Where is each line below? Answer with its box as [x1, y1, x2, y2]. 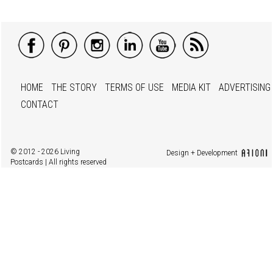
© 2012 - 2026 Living [10, 147, 80, 157]
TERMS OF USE [104, 82, 164, 94]
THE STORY [51, 82, 97, 94]
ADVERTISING [218, 82, 271, 94]
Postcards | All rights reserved [10, 158, 107, 167]
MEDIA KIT [171, 82, 211, 94]
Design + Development [166, 149, 238, 158]
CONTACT [20, 99, 58, 111]
